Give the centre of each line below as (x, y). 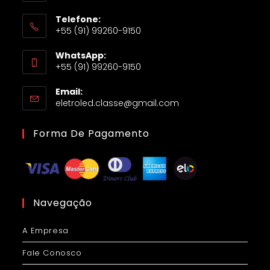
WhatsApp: (81, 55)
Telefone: (78, 19)
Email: (69, 91)
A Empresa (46, 230)
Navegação (63, 202)
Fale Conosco (52, 253)
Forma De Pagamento (92, 133)
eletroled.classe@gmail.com (118, 103)
